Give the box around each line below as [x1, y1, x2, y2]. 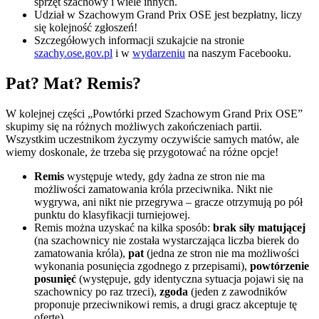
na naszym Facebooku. [185, 47, 291, 60]
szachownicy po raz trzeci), [34, 286, 159, 298]
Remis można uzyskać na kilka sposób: [34, 221, 213, 234]
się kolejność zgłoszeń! [34, 21, 137, 34]
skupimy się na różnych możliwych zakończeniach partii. [6, 120, 262, 133]
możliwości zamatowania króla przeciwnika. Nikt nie [34, 183, 273, 196]
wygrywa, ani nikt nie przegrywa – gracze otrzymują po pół [34, 196, 303, 209]
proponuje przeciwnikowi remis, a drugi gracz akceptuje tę [34, 298, 297, 311]
